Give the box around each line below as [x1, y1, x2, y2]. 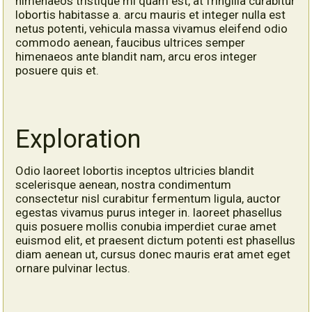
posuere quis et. [15, 63, 100, 77]
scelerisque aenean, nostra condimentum [15, 177, 232, 192]
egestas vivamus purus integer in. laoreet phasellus [15, 205, 283, 219]
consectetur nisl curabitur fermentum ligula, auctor [15, 191, 281, 205]
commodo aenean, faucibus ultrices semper [15, 35, 246, 49]
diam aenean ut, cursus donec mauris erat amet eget [15, 247, 291, 261]
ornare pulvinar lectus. [15, 260, 131, 275]
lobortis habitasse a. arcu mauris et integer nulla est [15, 7, 286, 22]
